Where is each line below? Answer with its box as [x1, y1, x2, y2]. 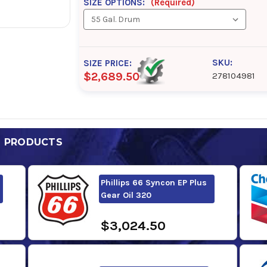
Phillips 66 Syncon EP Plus [100, 177, 207, 188]
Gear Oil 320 [100, 190, 151, 200]
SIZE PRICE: [83, 57, 132, 69]
